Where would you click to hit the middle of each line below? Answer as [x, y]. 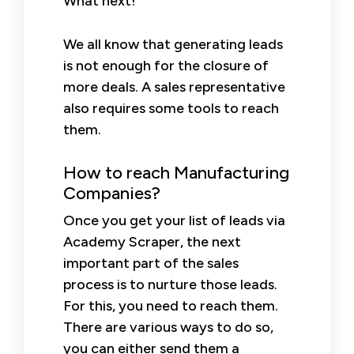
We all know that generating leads [173, 44]
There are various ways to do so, [168, 327]
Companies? [112, 193]
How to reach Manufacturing [176, 172]
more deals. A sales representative [174, 87]
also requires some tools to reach [171, 108]
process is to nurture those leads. [170, 284]
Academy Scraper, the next [152, 241]
